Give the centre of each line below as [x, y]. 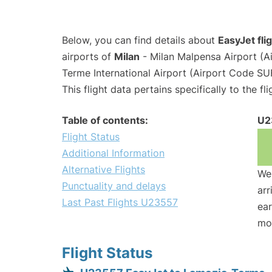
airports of [88, 57]
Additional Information [113, 153]
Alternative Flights [104, 170]
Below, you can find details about [140, 40]
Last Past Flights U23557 [120, 202]
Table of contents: [105, 121]
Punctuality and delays [114, 186]
